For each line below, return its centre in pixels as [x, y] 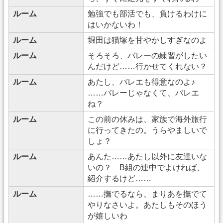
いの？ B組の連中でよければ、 [146, 167]
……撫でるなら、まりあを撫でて [147, 194]
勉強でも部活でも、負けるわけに [147, 13]
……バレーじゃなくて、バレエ [143, 93]
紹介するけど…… [119, 178]
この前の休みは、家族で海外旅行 [147, 119]
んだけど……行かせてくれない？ [147, 66]
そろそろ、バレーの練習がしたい [147, 55]
